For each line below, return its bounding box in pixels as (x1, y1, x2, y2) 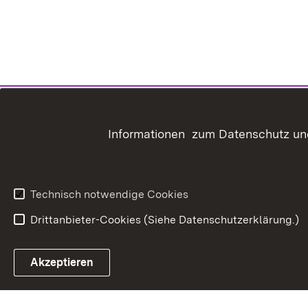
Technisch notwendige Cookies (30, 188, 188, 201)
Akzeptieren (30, 256, 93, 269)
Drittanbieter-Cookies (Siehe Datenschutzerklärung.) (30, 213, 299, 226)
